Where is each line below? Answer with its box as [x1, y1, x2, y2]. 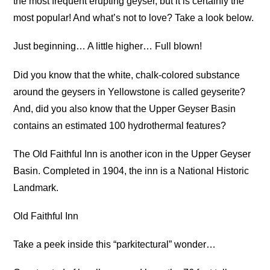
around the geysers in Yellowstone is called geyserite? [13, 86, 246, 97]
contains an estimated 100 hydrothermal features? [13, 120, 227, 131]
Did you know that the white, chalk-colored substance [13, 69, 240, 80]
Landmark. [13, 182, 59, 193]
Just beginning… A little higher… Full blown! [13, 41, 202, 52]
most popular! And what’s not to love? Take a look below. [13, 13, 254, 24]
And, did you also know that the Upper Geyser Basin [13, 103, 236, 114]
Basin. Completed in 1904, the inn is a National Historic [13, 165, 250, 176]
